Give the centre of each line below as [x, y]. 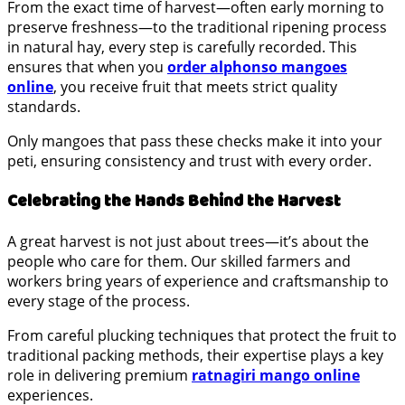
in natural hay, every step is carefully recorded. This [182, 47]
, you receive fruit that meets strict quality [195, 87]
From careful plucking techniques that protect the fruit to [202, 335]
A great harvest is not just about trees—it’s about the [188, 241]
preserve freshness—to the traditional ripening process [197, 28]
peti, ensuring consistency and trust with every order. [189, 161]
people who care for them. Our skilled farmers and [179, 261]
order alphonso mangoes [257, 67]
